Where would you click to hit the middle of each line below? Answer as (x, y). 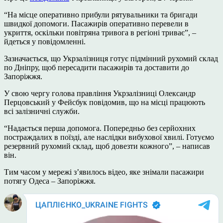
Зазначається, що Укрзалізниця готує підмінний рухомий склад (111, 58)
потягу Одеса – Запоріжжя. (50, 181)
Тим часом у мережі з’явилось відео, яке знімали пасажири (104, 172)
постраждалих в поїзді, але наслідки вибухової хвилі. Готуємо (109, 137)
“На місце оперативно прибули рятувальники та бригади (101, 14)
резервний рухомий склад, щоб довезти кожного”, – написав (107, 146)
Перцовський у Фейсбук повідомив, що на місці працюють (105, 102)
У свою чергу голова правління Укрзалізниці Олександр (100, 93)
